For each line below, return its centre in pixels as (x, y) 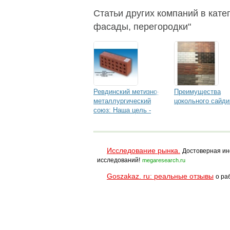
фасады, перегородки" (142, 27)
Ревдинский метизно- (126, 92)
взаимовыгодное (119, 119)
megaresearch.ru (164, 160)
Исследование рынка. (143, 150)
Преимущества (197, 92)
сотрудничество (118, 129)
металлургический (122, 101)
